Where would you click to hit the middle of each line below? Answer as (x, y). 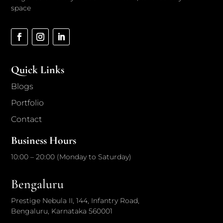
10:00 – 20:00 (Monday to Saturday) (71, 157)
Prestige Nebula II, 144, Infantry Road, (75, 200)
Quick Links (38, 69)
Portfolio (28, 103)
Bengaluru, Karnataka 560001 (62, 211)
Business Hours (44, 140)
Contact (27, 119)
